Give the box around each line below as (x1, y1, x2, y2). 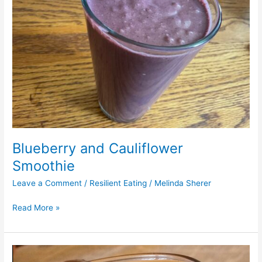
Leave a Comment (12, 178, 82, 188)
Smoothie (12, 157, 75, 175)
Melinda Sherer (154, 178, 212, 188)
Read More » (12, 202, 60, 212)
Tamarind (12, 246, 47, 256)
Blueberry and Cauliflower (12, 140, 184, 157)
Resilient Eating (89, 178, 147, 188)
